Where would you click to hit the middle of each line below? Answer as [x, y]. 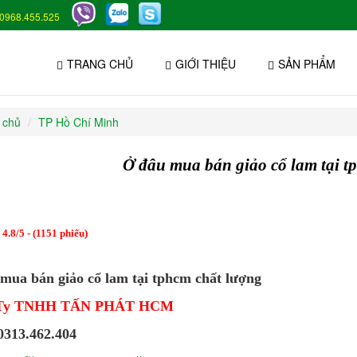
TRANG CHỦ [100, 64]
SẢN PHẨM [307, 64]
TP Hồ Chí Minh [78, 122]
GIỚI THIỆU [206, 64]
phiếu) [72, 233]
